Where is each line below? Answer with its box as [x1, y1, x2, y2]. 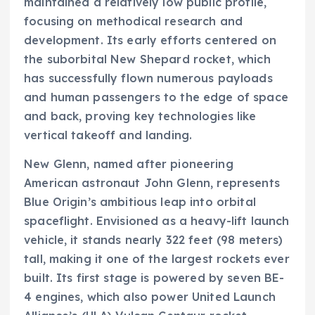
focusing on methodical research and [24, 13, 243, 28]
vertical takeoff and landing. [24, 127, 193, 142]
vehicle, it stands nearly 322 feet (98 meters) [24, 232, 283, 247]
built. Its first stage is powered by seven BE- [24, 270, 285, 285]
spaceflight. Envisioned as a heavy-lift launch [24, 213, 290, 228]
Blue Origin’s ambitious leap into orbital [24, 194, 256, 209]
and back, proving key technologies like [24, 108, 257, 123]
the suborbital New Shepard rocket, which [24, 51, 271, 66]
